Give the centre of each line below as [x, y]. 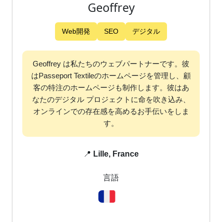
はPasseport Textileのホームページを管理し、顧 [111, 76]
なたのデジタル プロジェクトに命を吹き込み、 [111, 99]
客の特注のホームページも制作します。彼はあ [111, 87]
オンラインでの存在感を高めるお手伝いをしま [111, 111]
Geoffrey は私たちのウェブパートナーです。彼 [111, 64]
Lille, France [116, 154]
